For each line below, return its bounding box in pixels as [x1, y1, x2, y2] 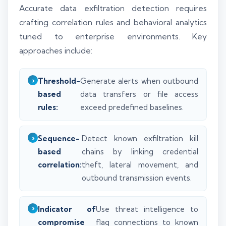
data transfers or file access [80, 89, 198, 99]
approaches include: [19, 46, 92, 56]
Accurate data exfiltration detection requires [19, 4, 207, 14]
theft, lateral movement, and [82, 160, 198, 170]
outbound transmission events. [82, 173, 192, 183]
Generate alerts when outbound [80, 76, 198, 86]
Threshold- [38, 76, 80, 86]
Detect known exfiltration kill [82, 134, 198, 144]
